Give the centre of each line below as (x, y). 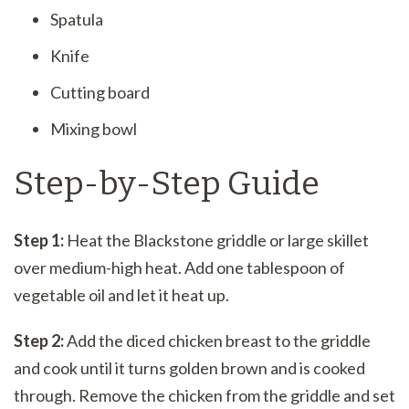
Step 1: (39, 240)
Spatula (77, 20)
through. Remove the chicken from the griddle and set (204, 395)
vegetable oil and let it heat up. (121, 294)
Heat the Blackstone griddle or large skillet (216, 240)
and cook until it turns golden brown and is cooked (189, 367)
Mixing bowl (94, 129)
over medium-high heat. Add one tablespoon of (179, 267)
